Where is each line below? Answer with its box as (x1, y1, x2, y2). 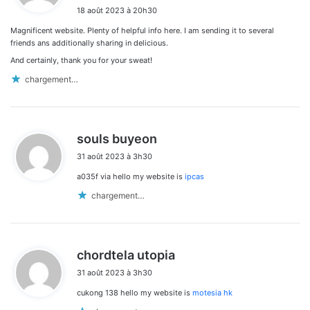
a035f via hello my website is (77, 172, 185, 182)
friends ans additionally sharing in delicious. (10, 38, 168, 48)
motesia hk (192, 288, 232, 298)
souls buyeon (77, 131, 157, 147)
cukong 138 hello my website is (77, 288, 192, 298)
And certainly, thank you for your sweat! (10, 55, 152, 66)
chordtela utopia (77, 248, 175, 263)
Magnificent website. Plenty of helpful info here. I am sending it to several (10, 26, 274, 36)
